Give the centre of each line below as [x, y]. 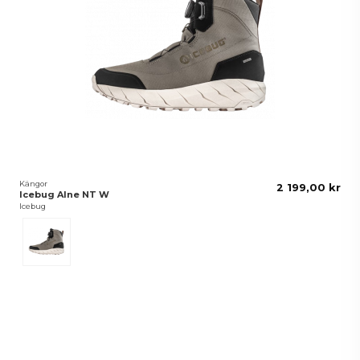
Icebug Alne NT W [65, 195]
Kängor [34, 183]
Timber [62, 226]
